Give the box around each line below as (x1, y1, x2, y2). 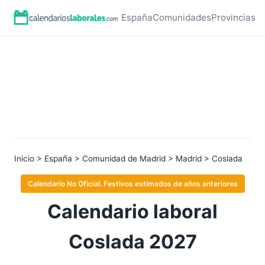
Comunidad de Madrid (82, 154, 166, 163)
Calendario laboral (47, 200, 218, 223)
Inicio (14, 154, 34, 163)
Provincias (211, 12, 256, 23)
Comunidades (153, 12, 211, 23)
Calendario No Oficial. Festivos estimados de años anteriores (27, 179, 238, 188)
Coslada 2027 (68, 230, 197, 253)
